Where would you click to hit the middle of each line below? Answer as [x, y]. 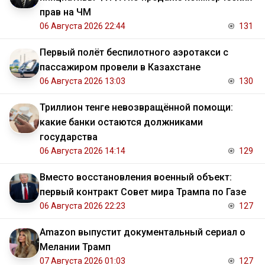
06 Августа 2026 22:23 [83, 206]
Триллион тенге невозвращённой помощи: [136, 107]
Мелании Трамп [75, 247]
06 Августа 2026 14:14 [83, 151]
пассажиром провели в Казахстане [120, 67]
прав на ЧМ [65, 12]
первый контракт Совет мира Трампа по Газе [143, 192]
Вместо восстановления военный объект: [136, 177]
